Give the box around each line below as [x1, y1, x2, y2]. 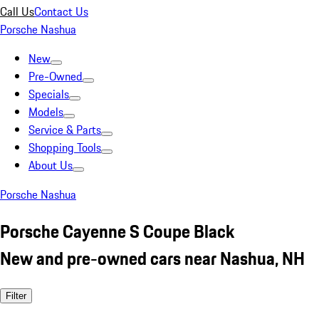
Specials [28, 85, 69, 103]
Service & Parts [28, 121, 101, 138]
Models [28, 103, 63, 120]
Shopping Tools [28, 139, 101, 156]
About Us [28, 157, 73, 174]
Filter [6, 290, 26, 301]
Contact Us [34, 3, 88, 20]
